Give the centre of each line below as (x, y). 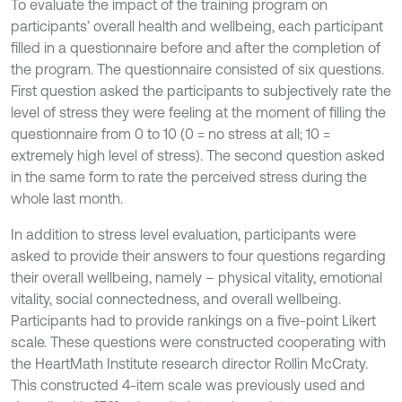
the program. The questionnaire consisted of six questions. (197, 69)
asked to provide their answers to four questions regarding (198, 256)
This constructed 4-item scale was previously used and (188, 385)
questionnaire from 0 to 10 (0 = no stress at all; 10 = (170, 134)
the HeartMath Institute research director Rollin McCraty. (189, 363)
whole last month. (67, 198)
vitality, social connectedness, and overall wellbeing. (176, 299)
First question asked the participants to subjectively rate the (201, 91)
